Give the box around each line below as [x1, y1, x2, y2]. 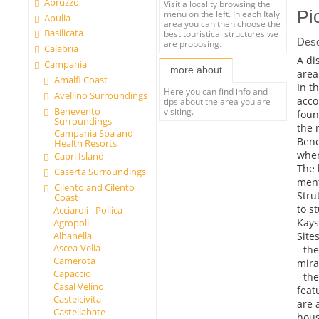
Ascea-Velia [53, 241, 100, 255]
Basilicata [44, 26, 84, 40]
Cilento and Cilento [53, 181, 135, 194]
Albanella [53, 229, 92, 242]
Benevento [53, 104, 100, 117]
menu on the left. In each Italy [164, 7, 281, 19]
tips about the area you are [164, 95, 271, 108]
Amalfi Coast [53, 73, 108, 86]
